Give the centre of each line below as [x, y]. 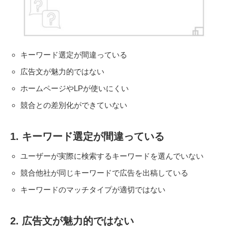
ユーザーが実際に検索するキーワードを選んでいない [112, 156]
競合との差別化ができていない [74, 105]
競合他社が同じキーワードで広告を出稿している [104, 173]
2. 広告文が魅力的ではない [72, 221]
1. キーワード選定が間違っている [87, 136]
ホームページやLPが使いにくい [74, 88]
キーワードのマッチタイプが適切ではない [93, 189]
